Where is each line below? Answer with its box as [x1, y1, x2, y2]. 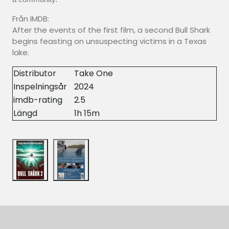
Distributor [13, 67, 56, 79]
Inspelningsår [13, 81, 67, 93]
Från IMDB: [12, 13, 49, 24]
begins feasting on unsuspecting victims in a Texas [12, 36, 207, 47]
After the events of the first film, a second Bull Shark [12, 25, 210, 35]
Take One [74, 67, 113, 79]
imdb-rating [13, 94, 62, 106]
